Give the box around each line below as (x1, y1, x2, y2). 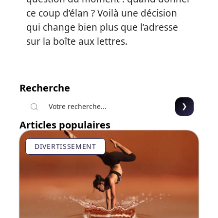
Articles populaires (19, 118, 110, 132)
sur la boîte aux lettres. (26, 35, 127, 48)
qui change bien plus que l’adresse (26, 21, 178, 34)
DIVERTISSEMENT (35, 142, 96, 151)
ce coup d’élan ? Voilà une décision (26, 7, 177, 20)
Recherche (19, 81, 70, 95)
